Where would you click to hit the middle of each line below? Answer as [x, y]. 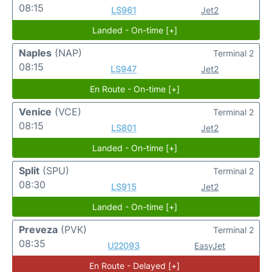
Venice [35, 112]
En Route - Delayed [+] [135, 266]
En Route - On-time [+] [134, 89]
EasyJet [210, 246]
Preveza [38, 229]
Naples [35, 53]
